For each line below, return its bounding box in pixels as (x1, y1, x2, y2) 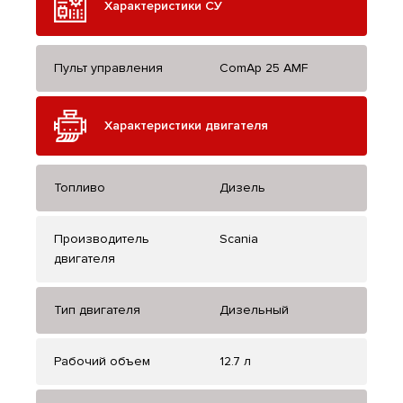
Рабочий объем (54, 354, 150, 370)
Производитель (54, 231, 149, 247)
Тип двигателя (54, 302, 140, 318)
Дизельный (219, 302, 289, 318)
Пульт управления (54, 60, 163, 76)
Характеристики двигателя (104, 118, 268, 134)
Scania (219, 231, 258, 247)
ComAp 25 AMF (219, 60, 308, 76)
